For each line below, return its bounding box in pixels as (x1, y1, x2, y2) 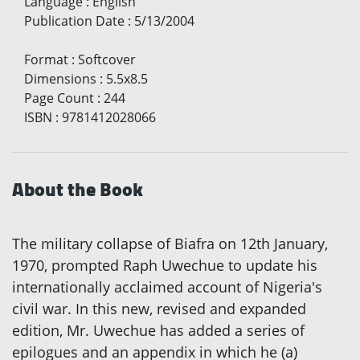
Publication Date (24, 11, 125, 30)
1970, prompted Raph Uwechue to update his (12, 255, 317, 275)
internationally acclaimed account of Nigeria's (12, 276, 322, 297)
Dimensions (24, 69, 96, 88)
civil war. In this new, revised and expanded (12, 298, 306, 318)
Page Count (24, 88, 94, 107)
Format (24, 50, 68, 68)
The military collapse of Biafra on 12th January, (12, 233, 328, 253)
